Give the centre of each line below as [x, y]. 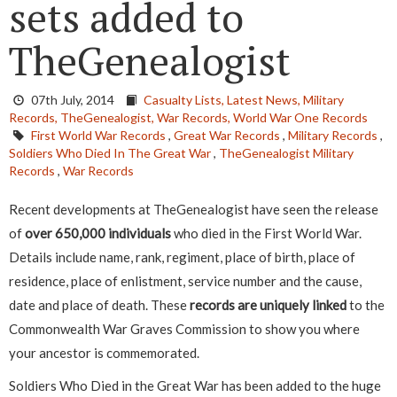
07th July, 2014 [73, 100]
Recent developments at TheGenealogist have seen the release [194, 210]
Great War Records [227, 136]
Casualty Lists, [185, 100]
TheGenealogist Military [286, 153]
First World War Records [98, 136]
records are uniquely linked [268, 305]
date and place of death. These [99, 305]
